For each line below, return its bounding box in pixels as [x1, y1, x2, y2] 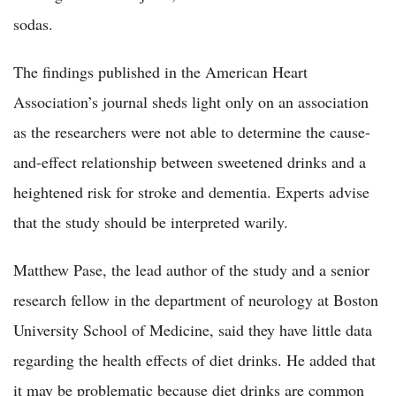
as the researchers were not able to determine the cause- [13, 120, 370, 142]
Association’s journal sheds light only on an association [13, 90, 369, 112]
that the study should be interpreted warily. [13, 210, 288, 232]
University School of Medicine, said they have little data [13, 318, 372, 340]
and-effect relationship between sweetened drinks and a [13, 150, 366, 172]
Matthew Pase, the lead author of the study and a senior [13, 258, 369, 280]
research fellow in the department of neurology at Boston [13, 288, 378, 310]
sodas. [13, 12, 53, 34]
